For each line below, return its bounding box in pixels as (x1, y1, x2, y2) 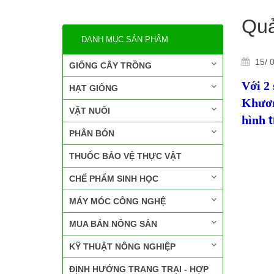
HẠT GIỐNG (69, 83, 118, 93)
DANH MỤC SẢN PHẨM (81, 35, 168, 44)
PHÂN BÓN (69, 128, 114, 138)
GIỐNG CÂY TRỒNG (69, 61, 152, 70)
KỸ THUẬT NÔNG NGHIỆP (69, 242, 176, 251)
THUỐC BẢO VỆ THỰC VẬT (69, 151, 182, 161)
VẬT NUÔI (69, 106, 110, 116)
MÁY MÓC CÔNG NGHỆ (69, 196, 166, 206)
